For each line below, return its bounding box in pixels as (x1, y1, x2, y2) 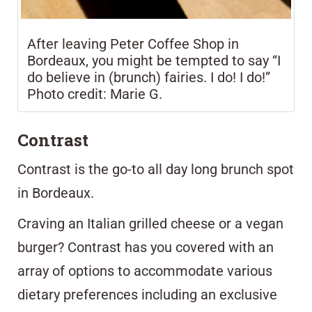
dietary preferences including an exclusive (17, 286, 277, 303)
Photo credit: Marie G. (27, 85, 162, 102)
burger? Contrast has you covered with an (17, 238, 274, 256)
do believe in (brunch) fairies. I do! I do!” (27, 68, 270, 86)
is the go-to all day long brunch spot (71, 160, 294, 178)
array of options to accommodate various (17, 262, 272, 279)
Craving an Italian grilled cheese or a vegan (17, 214, 283, 232)
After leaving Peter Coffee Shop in (27, 35, 239, 52)
